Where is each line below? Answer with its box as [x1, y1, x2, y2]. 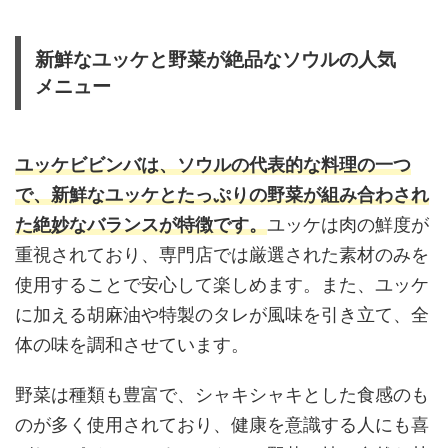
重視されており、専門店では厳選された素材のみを [15, 243, 429, 265]
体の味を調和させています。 [15, 333, 249, 355]
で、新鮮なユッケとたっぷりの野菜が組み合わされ [15, 183, 429, 205]
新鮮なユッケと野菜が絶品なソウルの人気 [35, 48, 396, 70]
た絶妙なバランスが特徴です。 [15, 213, 267, 235]
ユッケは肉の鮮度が [267, 213, 429, 235]
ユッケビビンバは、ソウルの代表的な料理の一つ [15, 153, 411, 175]
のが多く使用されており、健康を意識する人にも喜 [15, 413, 429, 435]
